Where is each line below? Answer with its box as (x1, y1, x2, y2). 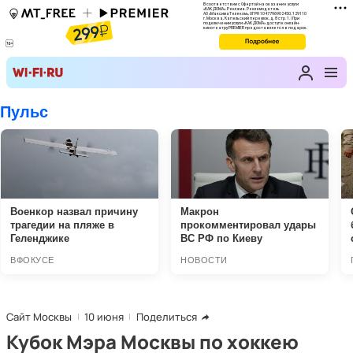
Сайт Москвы (6, 310, 72, 324)
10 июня (84, 310, 124, 324)
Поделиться (136, 310, 197, 324)
